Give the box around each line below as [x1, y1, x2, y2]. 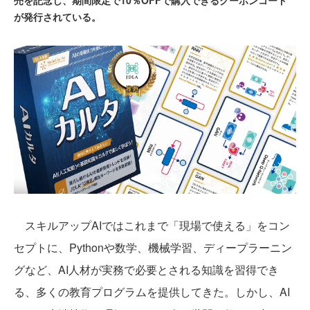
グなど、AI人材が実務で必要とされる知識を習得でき [14, 262, 279, 278]
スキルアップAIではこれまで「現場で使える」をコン [14, 217, 290, 234]
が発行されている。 [14, 10, 101, 24]
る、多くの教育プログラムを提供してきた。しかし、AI [14, 284, 290, 300]
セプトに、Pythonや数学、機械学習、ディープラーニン [14, 239, 292, 256]
